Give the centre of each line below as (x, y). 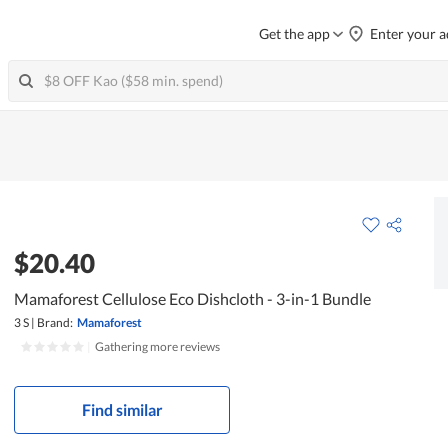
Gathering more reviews (158, 346)
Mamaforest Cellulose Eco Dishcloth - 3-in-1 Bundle (193, 298)
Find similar (122, 409)
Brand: (55, 322)
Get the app (294, 33)
